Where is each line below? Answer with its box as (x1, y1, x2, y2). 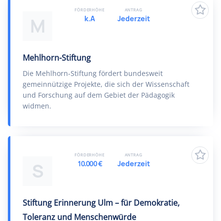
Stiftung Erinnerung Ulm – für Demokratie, (23, 197, 180, 208)
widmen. (23, 101, 51, 110)
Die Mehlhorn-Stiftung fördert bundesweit (23, 69, 163, 78)
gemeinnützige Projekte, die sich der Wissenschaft (23, 79, 189, 89)
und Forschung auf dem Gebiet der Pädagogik (23, 90, 175, 100)
